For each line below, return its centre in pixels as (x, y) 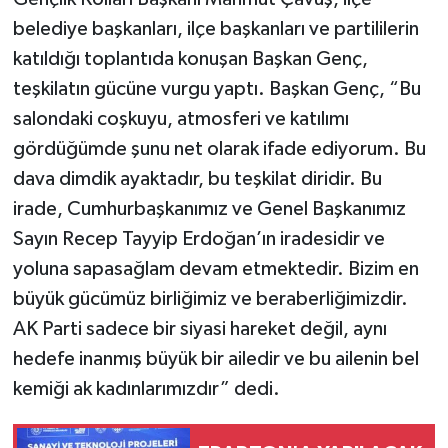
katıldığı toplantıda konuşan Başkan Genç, (190, 58)
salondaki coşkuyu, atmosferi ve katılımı (180, 118)
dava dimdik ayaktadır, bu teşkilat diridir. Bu (197, 178)
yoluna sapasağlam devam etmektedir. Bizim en (215, 268)
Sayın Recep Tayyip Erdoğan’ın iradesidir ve (198, 238)
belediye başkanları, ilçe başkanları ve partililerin (215, 28)
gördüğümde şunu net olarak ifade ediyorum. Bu (219, 148)
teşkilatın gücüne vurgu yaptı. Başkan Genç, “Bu (216, 88)
